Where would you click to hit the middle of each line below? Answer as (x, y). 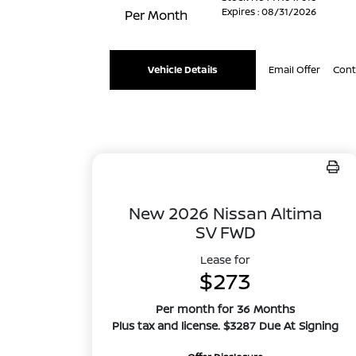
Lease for (226, 259)
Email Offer (295, 70)
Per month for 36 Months (226, 309)
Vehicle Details (183, 70)
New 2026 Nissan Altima (225, 213)
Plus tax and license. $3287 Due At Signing (226, 325)
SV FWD (225, 232)
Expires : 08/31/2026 (269, 11)
